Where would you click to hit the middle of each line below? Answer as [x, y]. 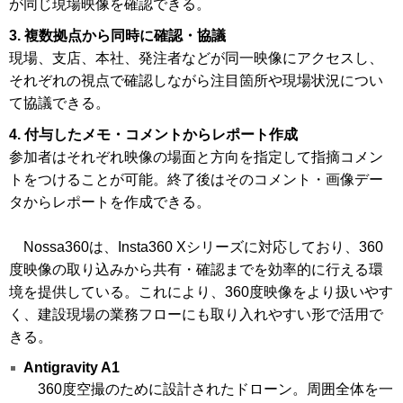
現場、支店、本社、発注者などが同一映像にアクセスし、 [196, 58]
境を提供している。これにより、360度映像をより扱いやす [201, 292]
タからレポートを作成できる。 [110, 202]
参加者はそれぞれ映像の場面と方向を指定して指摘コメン [196, 157]
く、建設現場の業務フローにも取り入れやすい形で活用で [196, 315]
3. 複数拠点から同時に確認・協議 [117, 36]
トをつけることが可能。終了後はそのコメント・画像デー [196, 180]
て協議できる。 [59, 103]
